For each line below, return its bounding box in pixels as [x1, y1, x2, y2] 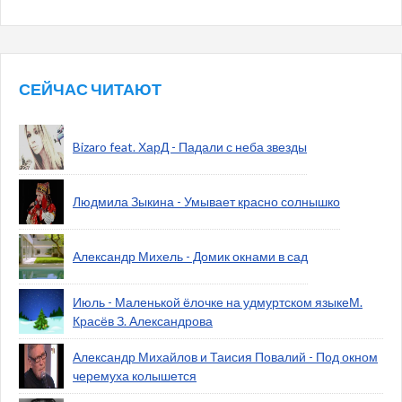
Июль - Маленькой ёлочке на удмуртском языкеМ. [73, 294, 363, 310]
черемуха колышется [73, 368, 197, 383]
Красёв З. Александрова [73, 313, 213, 328]
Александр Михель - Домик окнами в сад [73, 249, 308, 264]
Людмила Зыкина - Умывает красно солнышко [73, 194, 340, 209]
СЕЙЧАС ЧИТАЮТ [19, 79, 162, 99]
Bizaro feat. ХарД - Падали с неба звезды [73, 139, 307, 154]
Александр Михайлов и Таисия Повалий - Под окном [73, 349, 378, 364]
